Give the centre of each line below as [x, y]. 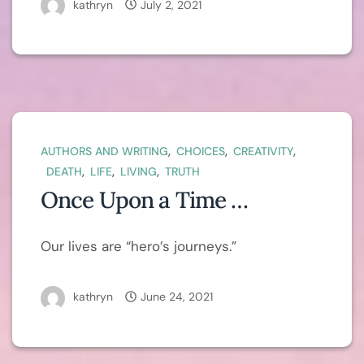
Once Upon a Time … [145, 200]
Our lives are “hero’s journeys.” [139, 246]
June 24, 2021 [177, 297]
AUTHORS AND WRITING [104, 151]
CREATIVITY [263, 151]
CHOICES [201, 151]
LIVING [139, 171]
